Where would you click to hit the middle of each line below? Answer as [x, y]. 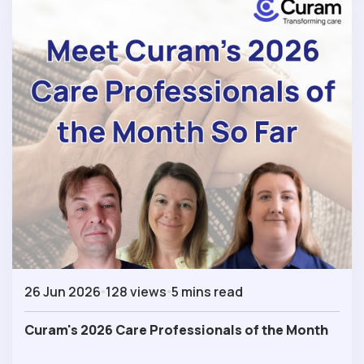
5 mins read [207, 291]
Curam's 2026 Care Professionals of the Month [176, 329]
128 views [136, 291]
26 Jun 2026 [63, 291]
